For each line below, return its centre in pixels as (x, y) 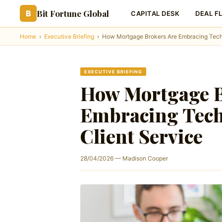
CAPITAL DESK (155, 13)
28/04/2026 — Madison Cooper (124, 158)
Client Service (141, 136)
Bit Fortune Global (73, 13)
